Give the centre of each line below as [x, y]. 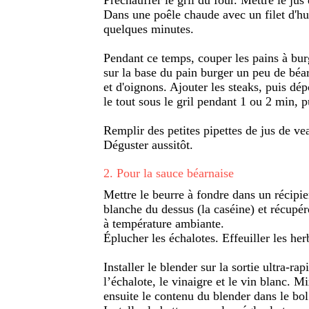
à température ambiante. [164, 223]
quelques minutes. [149, 29]
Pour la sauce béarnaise [175, 173]
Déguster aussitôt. [148, 144]
